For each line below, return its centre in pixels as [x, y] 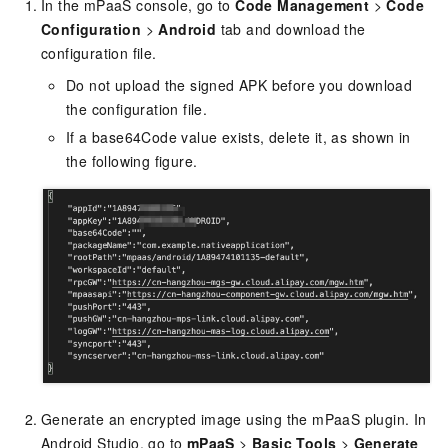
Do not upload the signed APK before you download [239, 85]
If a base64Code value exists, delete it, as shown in [238, 137]
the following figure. [132, 161]
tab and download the [291, 29]
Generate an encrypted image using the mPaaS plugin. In [234, 419]
